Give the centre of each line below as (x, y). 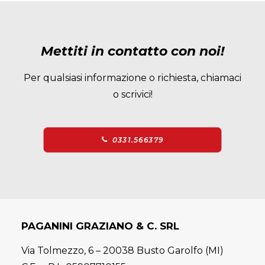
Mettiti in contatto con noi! (132, 51)
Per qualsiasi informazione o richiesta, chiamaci (132, 78)
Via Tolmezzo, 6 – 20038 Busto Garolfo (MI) (122, 251)
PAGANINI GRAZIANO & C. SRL (100, 226)
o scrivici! (132, 94)
